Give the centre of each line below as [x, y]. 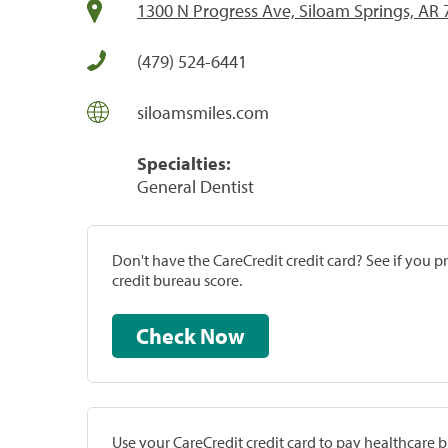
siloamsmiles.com [203, 112]
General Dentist [195, 186]
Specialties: [184, 163]
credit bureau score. [177, 279]
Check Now [222, 335]
